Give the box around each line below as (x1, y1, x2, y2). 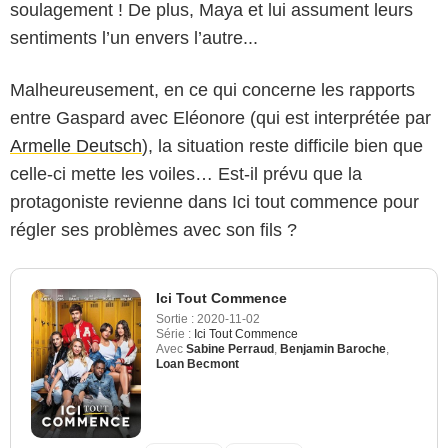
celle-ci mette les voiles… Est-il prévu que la (10, 163, 362, 184)
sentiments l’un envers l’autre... (10, 27, 258, 48)
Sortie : (156, 311, 194, 326)
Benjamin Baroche (280, 341, 386, 356)
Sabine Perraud (186, 341, 274, 356)
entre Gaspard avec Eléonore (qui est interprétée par (10, 107, 431, 128)
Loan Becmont (156, 356, 239, 371)
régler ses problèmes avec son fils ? (10, 219, 297, 240)
